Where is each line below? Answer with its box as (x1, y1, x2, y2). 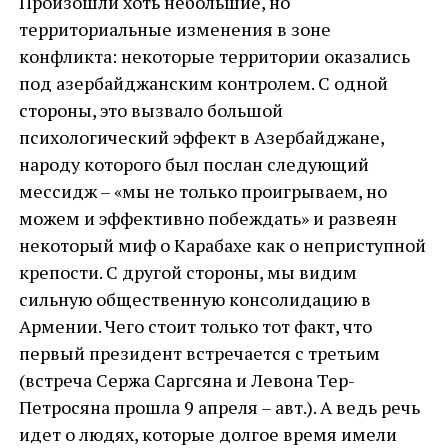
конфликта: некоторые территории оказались (18, 44, 410, 68)
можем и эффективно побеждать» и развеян (18, 206, 397, 230)
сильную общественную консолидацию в (18, 287, 371, 311)
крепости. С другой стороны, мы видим (18, 260, 357, 284)
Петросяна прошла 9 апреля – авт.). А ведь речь (18, 395, 420, 419)
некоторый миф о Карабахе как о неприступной (18, 233, 426, 257)
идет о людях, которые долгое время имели (18, 422, 397, 446)
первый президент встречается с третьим (18, 341, 380, 365)
